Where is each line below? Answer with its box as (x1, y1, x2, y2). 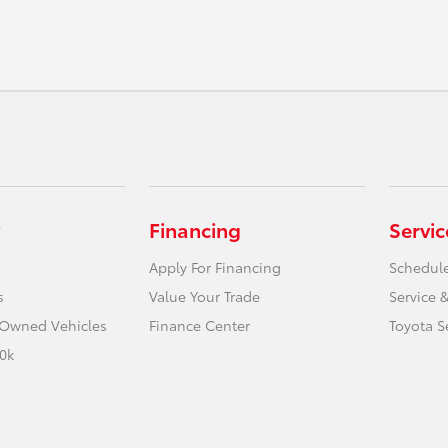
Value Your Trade (149, 286, 261, 306)
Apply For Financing (149, 257, 282, 277)
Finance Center (149, 315, 251, 335)
